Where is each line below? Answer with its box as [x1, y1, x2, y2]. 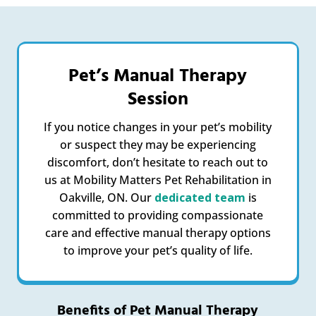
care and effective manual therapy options [44, 224, 271, 241]
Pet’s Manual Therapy [68, 61, 248, 91]
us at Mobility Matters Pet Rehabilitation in [44, 171, 272, 188]
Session [127, 85, 188, 114]
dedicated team [154, 189, 245, 205]
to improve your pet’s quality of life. [63, 242, 253, 258]
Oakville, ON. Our [59, 189, 154, 205]
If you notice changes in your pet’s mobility [44, 119, 272, 135]
